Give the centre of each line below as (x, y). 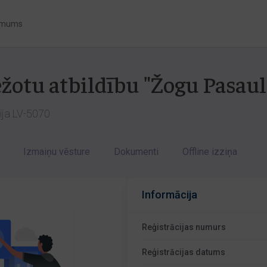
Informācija (170, 195)
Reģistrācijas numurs (184, 227)
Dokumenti (136, 152)
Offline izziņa (210, 152)
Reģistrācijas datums (184, 252)
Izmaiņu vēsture (57, 152)
